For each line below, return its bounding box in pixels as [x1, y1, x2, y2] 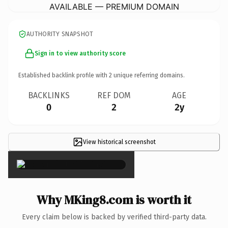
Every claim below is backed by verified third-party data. [21, 212, 207, 221]
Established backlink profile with [18, 71, 109, 79]
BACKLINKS [28, 90, 70, 100]
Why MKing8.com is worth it [37, 191, 191, 208]
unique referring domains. [112, 71, 185, 79]
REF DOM [97, 90, 131, 100]
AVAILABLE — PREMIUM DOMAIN [49, 1, 179, 12]
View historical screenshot [82, 138, 156, 146]
